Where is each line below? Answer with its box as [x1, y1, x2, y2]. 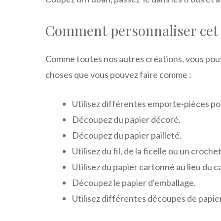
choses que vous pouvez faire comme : [45, 69, 191, 80]
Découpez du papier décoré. [72, 113, 181, 125]
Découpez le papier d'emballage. [72, 177, 196, 188]
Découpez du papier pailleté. [72, 129, 182, 141]
